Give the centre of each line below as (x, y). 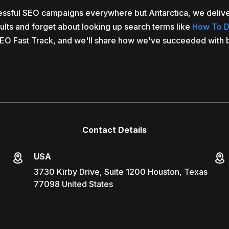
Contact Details (114, 130)
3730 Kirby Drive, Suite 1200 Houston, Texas (120, 172)
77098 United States (73, 184)
